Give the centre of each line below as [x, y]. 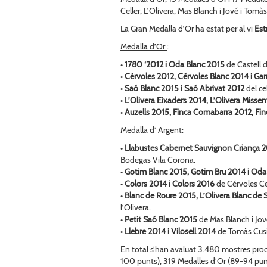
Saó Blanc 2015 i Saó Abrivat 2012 [184, 88]
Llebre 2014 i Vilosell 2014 [170, 231]
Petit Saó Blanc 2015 [161, 219]
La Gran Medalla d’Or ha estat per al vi [187, 28]
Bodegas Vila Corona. [158, 159]
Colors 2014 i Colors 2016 [170, 183]
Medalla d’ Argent [151, 130]
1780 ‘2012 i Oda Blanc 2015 [175, 64]
